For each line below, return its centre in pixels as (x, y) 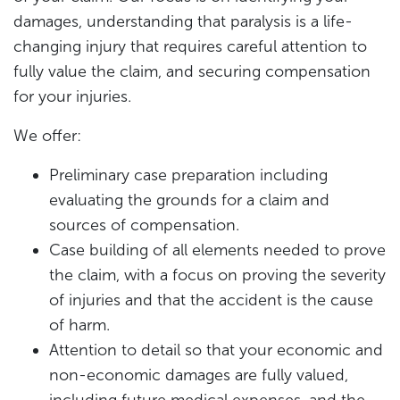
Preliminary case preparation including (188, 175)
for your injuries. (72, 97)
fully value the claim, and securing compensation (192, 72)
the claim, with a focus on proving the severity (217, 275)
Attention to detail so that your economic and (216, 350)
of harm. (79, 325)
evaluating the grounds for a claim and (189, 200)
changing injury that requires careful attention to (190, 47)
